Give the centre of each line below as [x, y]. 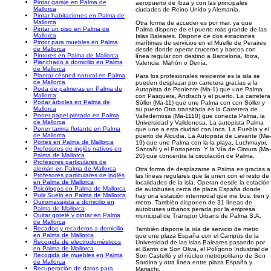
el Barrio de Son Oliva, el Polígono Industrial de [202, 249]
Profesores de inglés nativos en [77, 149]
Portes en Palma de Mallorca [73, 142]
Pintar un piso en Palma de [71, 29]
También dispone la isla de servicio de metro [197, 229]
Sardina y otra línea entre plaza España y [194, 262]
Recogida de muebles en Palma [78, 255]
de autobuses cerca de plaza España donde [198, 189]
